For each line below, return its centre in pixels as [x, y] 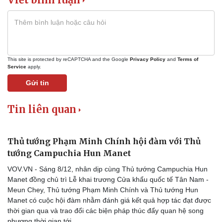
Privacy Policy [148, 59]
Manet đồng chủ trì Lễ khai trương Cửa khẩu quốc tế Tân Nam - [108, 180]
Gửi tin [37, 83]
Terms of [188, 59]
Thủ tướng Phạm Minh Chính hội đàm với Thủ [104, 141]
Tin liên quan [42, 110]
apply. [34, 67]
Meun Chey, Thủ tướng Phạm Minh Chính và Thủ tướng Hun [103, 190]
